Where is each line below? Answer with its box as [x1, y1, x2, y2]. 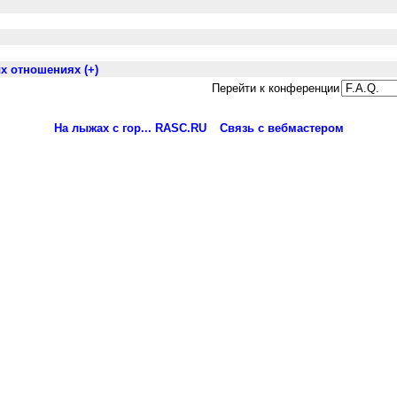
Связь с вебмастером [219, 121, 344, 135]
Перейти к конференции [212, 82, 339, 95]
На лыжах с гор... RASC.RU [53, 121, 206, 135]
